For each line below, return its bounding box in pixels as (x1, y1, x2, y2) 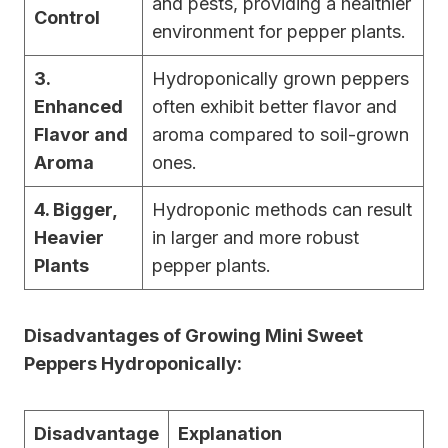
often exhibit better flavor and (152, 95, 397, 117)
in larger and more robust (152, 226, 359, 248)
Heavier (34, 226, 104, 248)
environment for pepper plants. (152, 20, 406, 42)
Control (34, 6, 100, 28)
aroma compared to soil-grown (152, 123, 409, 145)
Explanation (178, 422, 282, 444)
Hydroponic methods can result (152, 198, 412, 220)
